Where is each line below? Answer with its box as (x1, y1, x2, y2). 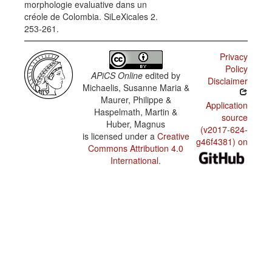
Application (205, 99, 248, 111)
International (110, 154, 159, 166)
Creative (157, 130, 189, 142)
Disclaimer (207, 75, 248, 87)
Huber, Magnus (106, 118, 166, 130)
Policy (225, 63, 248, 75)
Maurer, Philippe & (100, 93, 171, 106)
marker (193, 19, 221, 31)
